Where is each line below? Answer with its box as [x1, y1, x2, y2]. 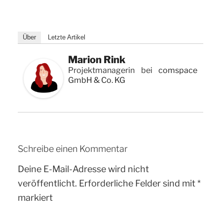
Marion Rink [68, 54, 125, 66]
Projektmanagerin [68, 66, 135, 75]
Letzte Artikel [48, 34, 85, 41]
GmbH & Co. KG [68, 75, 125, 85]
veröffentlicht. [18, 178, 77, 188]
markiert [18, 192, 53, 203]
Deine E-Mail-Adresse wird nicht [18, 163, 149, 174]
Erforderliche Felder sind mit [79, 178, 197, 188]
